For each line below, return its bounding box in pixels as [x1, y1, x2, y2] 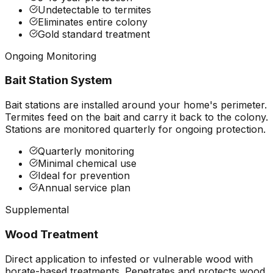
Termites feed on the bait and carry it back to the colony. [5, 111, 268, 124]
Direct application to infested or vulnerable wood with [5, 252, 253, 265]
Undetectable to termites [38, 3, 151, 16]
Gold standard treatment [38, 27, 150, 40]
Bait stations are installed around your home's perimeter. [5, 99, 267, 112]
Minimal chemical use [38, 157, 136, 170]
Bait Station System [5, 73, 112, 88]
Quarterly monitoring [38, 145, 134, 158]
